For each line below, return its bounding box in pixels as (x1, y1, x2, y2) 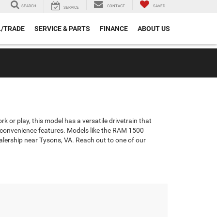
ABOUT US (138, 25, 170, 33)
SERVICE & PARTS (34, 25, 90, 33)
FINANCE (100, 25, 128, 33)
